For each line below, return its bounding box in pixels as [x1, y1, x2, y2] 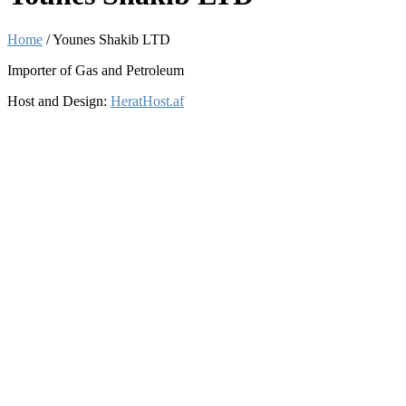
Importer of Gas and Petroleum [7, 62, 184, 78]
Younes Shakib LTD [53, 31, 170, 47]
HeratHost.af [111, 92, 184, 109]
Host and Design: [7, 92, 111, 109]
